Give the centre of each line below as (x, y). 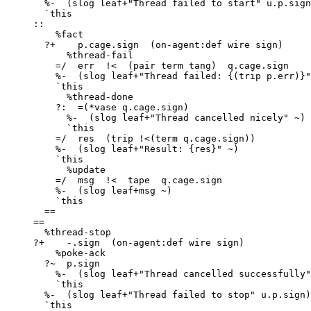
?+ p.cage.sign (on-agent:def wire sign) (25, 45)
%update (36, 170)
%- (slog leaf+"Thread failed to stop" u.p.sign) (25, 295)
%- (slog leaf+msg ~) (31, 191)
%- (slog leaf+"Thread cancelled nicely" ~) (36, 118)
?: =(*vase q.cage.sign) (31, 107)
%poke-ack (31, 253)
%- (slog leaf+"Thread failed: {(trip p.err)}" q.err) (31, 76)
